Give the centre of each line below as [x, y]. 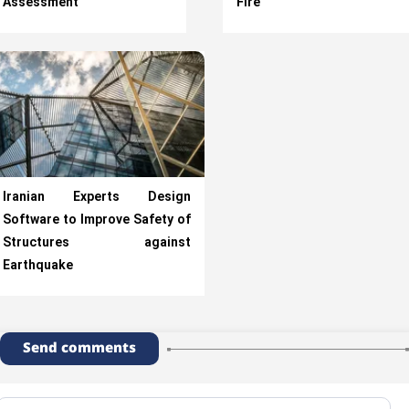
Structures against [97, 243]
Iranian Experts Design [97, 198]
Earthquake [38, 266]
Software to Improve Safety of [97, 220]
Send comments [79, 348]
